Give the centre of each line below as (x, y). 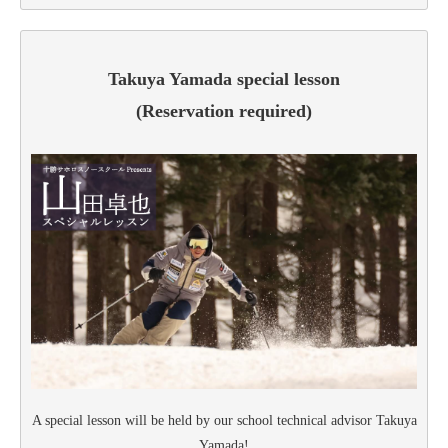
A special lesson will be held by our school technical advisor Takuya (224, 420)
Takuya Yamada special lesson (224, 79)
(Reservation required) (224, 111)
